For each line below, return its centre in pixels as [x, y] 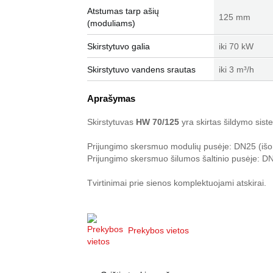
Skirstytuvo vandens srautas [141, 69]
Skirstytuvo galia [119, 46]
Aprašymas [111, 98]
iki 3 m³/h [236, 69]
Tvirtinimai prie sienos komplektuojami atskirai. [178, 183]
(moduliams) [111, 23]
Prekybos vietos [158, 230]
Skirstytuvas [112, 122]
